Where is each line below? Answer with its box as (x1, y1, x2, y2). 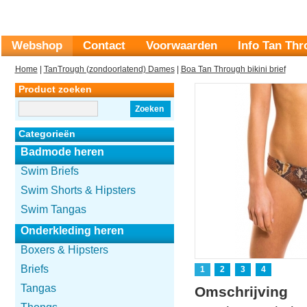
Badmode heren (20, 146, 104, 158)
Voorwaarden (145, 39, 217, 52)
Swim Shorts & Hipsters (20, 184, 136, 196)
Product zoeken (18, 84, 92, 95)
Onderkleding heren (20, 225, 124, 236)
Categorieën (18, 128, 75, 139)
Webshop (11, 39, 62, 52)
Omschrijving (194, 284, 288, 299)
